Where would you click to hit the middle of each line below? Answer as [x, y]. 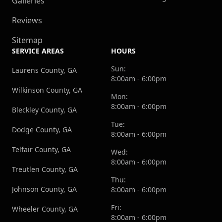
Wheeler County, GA [45, 209]
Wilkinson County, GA [47, 90]
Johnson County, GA [44, 189]
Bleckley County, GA [44, 110]
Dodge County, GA [42, 130]
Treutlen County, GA [45, 169]
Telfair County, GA [41, 150]
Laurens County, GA [44, 70]
